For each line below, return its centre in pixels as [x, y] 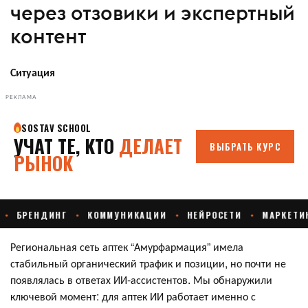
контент [48, 36]
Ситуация [33, 71]
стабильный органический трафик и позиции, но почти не [148, 263]
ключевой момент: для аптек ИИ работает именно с [133, 296]
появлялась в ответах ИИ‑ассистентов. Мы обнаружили [141, 279]
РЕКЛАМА [21, 98]
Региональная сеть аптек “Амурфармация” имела [127, 246]
